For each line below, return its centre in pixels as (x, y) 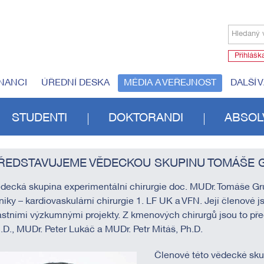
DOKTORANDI (146, 118)
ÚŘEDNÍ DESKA (75, 83)
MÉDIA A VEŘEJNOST (170, 83)
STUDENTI (40, 118)
